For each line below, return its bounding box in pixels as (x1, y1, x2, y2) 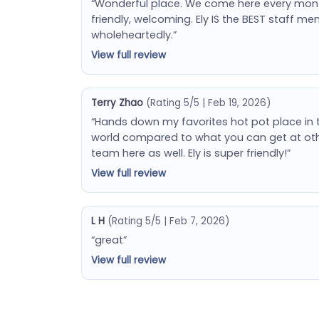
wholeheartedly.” (90, 27, 177, 42)
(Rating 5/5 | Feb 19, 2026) (145, 95, 271, 110)
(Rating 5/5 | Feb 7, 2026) (107, 214, 229, 228)
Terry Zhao (90, 95, 143, 110)
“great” (90, 232, 127, 247)
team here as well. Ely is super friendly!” (90, 145, 291, 160)
